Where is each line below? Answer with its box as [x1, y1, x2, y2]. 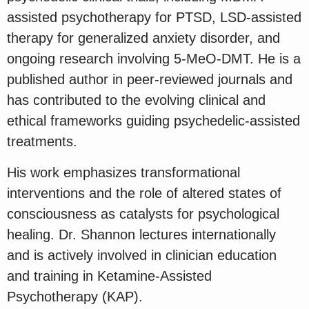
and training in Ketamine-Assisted [7, 268, 212, 283]
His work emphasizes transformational [7, 164, 240, 180]
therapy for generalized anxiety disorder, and [7, 30, 280, 46]
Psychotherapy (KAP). [7, 288, 143, 304]
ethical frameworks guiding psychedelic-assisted [7, 113, 300, 129]
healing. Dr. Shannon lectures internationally [7, 226, 276, 242]
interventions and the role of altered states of [7, 185, 281, 201]
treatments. [7, 134, 77, 150]
